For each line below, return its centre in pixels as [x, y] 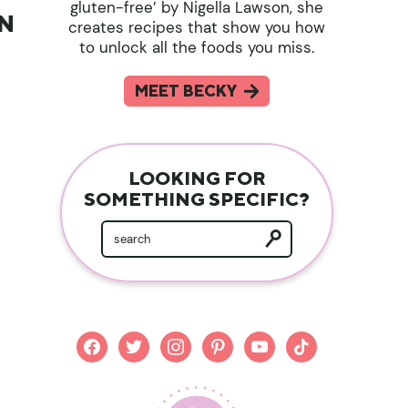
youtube [270, 340]
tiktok [304, 340]
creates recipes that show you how [197, 27]
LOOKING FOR [197, 178]
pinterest [232, 340]
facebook [107, 340]
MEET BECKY [186, 91]
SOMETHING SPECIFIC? [197, 199]
